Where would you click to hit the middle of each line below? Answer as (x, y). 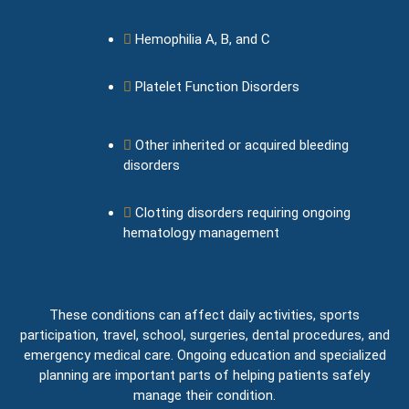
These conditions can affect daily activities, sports (204, 315)
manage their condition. (204, 395)
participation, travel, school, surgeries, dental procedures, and (204, 335)
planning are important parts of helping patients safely (204, 375)
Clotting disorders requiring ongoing (243, 213)
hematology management (201, 233)
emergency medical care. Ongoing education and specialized (204, 355)
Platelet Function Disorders (217, 86)
